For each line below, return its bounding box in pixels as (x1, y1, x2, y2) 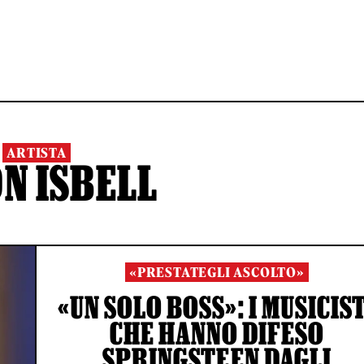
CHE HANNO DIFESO (109, 316, 325, 350)
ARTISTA (6, 145, 67, 161)
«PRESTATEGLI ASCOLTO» (129, 264, 305, 280)
